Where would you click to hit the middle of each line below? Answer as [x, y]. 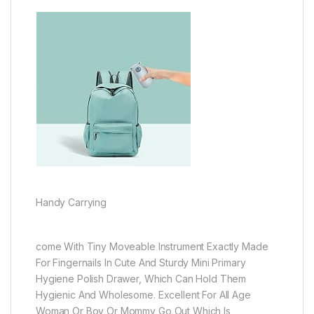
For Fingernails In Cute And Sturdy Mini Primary [141, 262]
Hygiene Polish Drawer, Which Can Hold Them [141, 278]
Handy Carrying [71, 202]
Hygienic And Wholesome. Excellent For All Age [143, 294]
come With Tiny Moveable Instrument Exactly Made [152, 246]
